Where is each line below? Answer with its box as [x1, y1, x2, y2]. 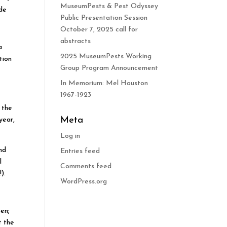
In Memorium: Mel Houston [60, 79, 148, 87]
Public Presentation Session [60, 14, 148, 22]
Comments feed [60, 162, 112, 170]
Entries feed [60, 147, 100, 155]
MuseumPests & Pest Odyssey [60, 2, 159, 10]
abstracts [60, 37, 91, 45]
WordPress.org [60, 177, 107, 185]
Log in [60, 132, 81, 140]
